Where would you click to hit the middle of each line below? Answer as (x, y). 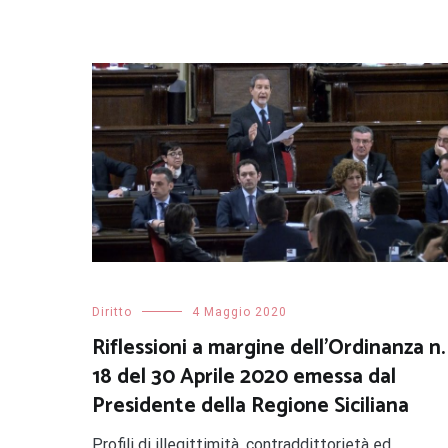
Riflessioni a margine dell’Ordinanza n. (268, 348)
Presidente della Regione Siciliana (250, 406)
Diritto (112, 312)
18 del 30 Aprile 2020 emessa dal (244, 377)
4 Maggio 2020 (239, 312)
